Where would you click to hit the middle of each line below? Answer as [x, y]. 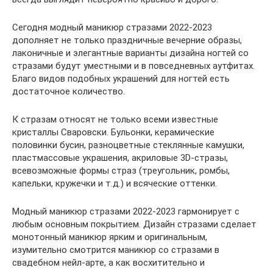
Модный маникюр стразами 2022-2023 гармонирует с [126, 211]
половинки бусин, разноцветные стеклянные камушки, [128, 145]
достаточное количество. [69, 91]
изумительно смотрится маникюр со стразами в [116, 250]
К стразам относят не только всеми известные [115, 119]
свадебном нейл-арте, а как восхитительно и [108, 263]
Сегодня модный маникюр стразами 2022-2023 [112, 27]
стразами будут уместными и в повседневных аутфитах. [133, 66]
